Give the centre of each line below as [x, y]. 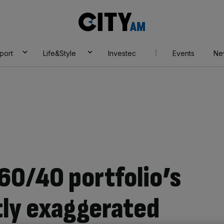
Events [183, 53]
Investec [122, 53]
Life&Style [59, 53]
